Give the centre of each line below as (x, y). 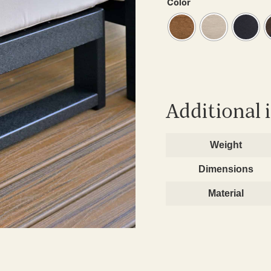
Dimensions (226, 169)
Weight (226, 145)
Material (226, 194)
